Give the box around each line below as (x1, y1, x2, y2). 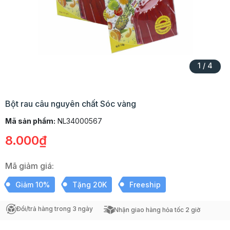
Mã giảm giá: (5, 161, 54, 171)
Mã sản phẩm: (5, 117, 55, 125)
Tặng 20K (72, 180, 107, 189)
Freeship (129, 180, 161, 189)
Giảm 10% (15, 180, 50, 189)
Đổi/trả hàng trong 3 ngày (16, 205, 93, 213)
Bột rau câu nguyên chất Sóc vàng (5, 99, 136, 109)
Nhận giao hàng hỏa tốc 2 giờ (114, 206, 200, 214)
